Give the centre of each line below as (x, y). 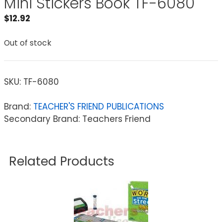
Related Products (62, 161)
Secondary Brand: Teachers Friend (77, 119)
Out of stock (28, 43)
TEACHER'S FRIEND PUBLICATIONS (99, 106)
